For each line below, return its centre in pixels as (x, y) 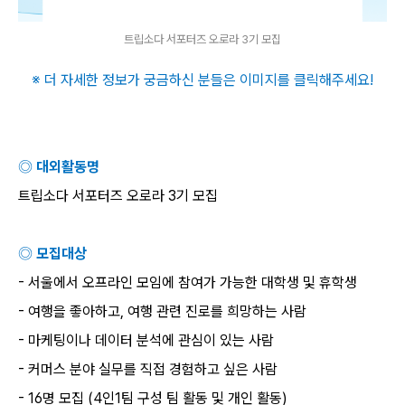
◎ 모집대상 (52, 254)
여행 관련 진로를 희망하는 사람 (217, 311)
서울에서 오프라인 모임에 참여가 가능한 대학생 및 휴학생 (193, 283)
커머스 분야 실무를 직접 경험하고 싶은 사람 (153, 369)
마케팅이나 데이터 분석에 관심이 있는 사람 (151, 340)
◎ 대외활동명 (59, 167)
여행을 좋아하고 (74, 311)
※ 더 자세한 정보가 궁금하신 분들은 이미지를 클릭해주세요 (201, 80)
